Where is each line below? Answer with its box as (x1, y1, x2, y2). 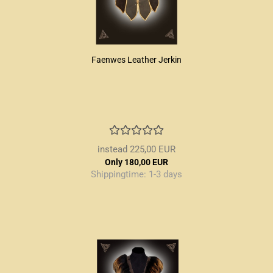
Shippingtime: (90, 169, 149, 180)
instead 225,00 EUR (97, 144, 175, 155)
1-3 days (148, 169, 182, 180)
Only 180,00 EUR (104, 157, 168, 167)
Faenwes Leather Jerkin (91, 55, 182, 65)
